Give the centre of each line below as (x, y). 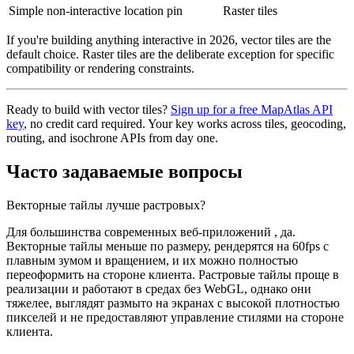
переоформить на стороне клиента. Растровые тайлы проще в (173, 274)
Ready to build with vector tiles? (88, 110)
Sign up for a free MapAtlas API (252, 110)
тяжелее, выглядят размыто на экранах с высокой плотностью (173, 303)
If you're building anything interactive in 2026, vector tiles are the (169, 40)
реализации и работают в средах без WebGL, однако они (159, 288)
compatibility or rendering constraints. (100, 69)
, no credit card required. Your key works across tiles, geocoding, (185, 124)
